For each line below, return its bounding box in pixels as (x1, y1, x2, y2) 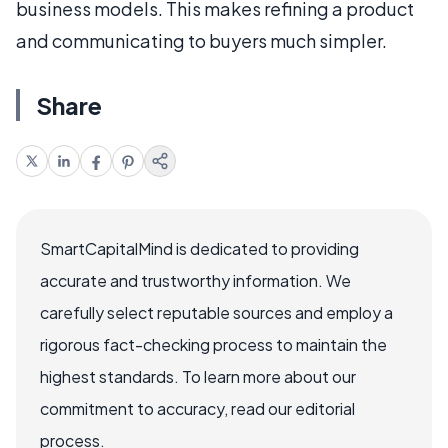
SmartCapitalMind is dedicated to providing (40, 238, 359, 259)
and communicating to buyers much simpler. (16, 29, 387, 52)
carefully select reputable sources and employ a (40, 302, 393, 323)
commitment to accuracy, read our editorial (40, 398, 355, 419)
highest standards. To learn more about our (40, 366, 356, 387)
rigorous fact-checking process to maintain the (40, 334, 387, 355)
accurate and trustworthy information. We (40, 270, 351, 291)
